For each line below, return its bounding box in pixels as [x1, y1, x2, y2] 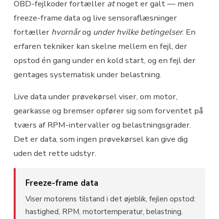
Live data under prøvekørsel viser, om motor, [14, 91, 177, 103]
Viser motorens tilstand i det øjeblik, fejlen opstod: [25, 194, 196, 204]
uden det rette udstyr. [14, 148, 96, 159]
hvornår [51, 26, 80, 38]
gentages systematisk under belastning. [14, 68, 161, 80]
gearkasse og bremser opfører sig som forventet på [14, 105, 203, 117]
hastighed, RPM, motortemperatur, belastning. [25, 207, 183, 217]
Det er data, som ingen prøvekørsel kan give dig [14, 133, 188, 145]
